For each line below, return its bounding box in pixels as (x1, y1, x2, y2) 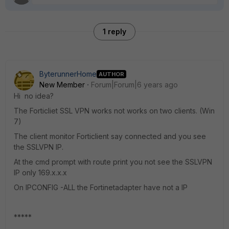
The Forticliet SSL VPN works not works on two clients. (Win (14, 106, 215, 115)
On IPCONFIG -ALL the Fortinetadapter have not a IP (14, 183, 188, 192)
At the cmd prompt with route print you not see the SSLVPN (14, 157, 212, 166)
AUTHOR (99, 70, 124, 78)
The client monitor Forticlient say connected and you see (14, 132, 206, 141)
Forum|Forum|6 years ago (91, 80, 178, 89)
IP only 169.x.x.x (14, 168, 67, 177)
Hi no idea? (14, 91, 54, 100)
